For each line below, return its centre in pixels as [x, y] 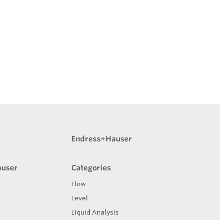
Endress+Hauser [101, 139]
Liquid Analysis [95, 212]
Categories [91, 168]
